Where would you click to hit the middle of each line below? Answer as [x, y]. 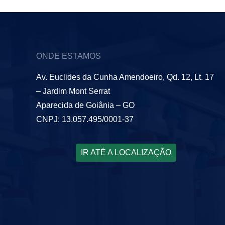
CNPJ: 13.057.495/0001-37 [85, 120]
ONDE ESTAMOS [69, 56]
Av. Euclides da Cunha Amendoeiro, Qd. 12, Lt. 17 [125, 77]
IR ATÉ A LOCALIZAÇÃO [126, 153]
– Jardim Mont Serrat [73, 91]
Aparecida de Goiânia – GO [85, 105]
